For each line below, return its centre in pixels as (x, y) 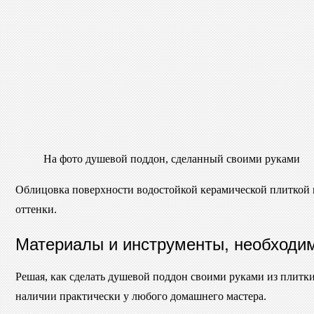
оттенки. (36, 210)
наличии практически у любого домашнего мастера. (141, 296)
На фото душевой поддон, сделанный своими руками (172, 159)
